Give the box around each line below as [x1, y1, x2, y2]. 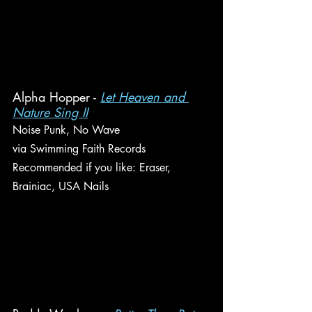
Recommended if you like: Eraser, [13, 160, 174, 175]
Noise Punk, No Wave [13, 123, 120, 137]
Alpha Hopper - [13, 88, 100, 105]
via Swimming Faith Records [13, 141, 146, 156]
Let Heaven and [100, 88, 189, 105]
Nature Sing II [13, 104, 88, 120]
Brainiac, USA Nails [13, 179, 109, 194]
